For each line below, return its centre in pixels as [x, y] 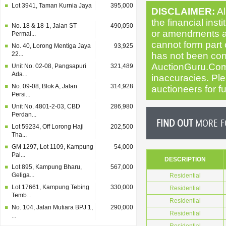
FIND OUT [175, 123]
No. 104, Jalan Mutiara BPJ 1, [52, 207]
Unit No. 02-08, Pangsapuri [49, 66]
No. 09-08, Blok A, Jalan [44, 86]
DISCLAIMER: [183, 11]
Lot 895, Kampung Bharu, [47, 167]
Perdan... [24, 115]
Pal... [18, 155]
